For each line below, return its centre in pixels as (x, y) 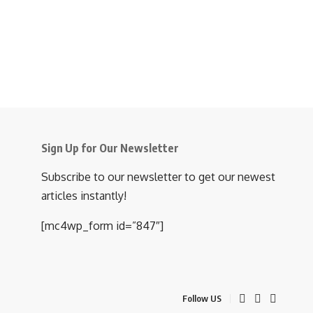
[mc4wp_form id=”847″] (102, 225)
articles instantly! (84, 195)
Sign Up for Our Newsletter (110, 148)
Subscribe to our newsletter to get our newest (158, 176)
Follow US (202, 299)
